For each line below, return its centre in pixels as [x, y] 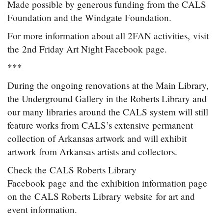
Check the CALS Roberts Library [72, 170]
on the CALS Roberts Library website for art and [101, 196]
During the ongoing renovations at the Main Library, [108, 85]
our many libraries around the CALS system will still [108, 112]
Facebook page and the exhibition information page [107, 183]
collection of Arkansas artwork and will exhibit [97, 138]
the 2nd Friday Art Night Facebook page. [87, 49]
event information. [42, 210]
